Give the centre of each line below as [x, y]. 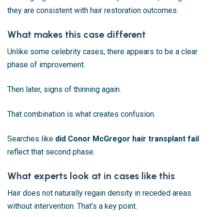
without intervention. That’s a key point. [72, 206]
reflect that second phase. [51, 152]
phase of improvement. [46, 65]
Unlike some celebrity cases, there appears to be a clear [102, 52]
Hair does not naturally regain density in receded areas [99, 193]
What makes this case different [77, 35]
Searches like [31, 139]
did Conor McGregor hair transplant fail [127, 139]
